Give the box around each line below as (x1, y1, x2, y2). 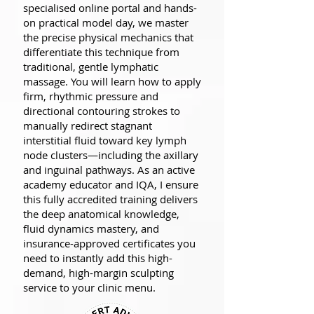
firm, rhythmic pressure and (23, 89, 158, 104)
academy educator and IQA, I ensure (23, 177, 198, 192)
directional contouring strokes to (23, 104, 180, 118)
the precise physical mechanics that (23, 30, 193, 45)
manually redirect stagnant (23, 118, 152, 133)
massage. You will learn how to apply (23, 74, 201, 89)
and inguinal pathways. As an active (23, 163, 195, 177)
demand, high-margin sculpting (23, 266, 174, 280)
